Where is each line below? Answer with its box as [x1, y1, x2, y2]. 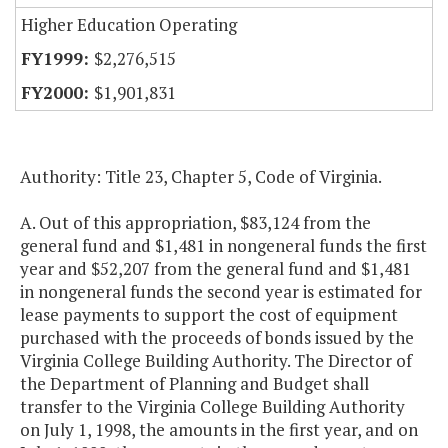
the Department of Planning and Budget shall [20, 372, 369, 396]
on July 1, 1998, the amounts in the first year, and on [20, 418, 418, 442]
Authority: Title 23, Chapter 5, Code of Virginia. [20, 165, 382, 189]
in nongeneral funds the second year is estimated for [20, 280, 422, 304]
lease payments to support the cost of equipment [20, 303, 398, 327]
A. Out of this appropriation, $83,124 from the [20, 211, 371, 235]
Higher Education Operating [21, 13, 237, 37]
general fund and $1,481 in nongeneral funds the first [20, 234, 427, 258]
